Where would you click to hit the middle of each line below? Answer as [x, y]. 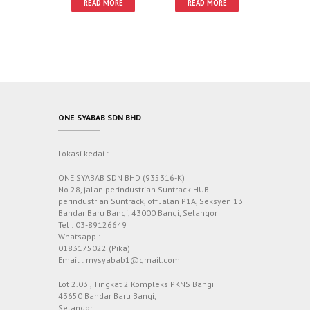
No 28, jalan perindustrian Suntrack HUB [134, 190]
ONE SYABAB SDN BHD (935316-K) [121, 178]
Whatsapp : [79, 237]
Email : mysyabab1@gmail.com [119, 260]
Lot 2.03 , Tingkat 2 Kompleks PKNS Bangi [136, 284]
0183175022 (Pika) [94, 248]
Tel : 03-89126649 [92, 225]
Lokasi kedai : [83, 154]
